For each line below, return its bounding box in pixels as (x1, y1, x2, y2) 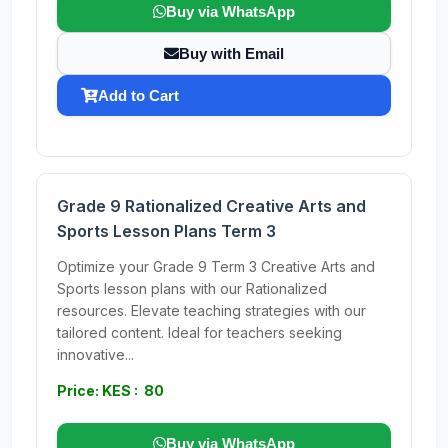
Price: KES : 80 (57, 382, 164, 399)
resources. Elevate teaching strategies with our (57, 302, 366, 319)
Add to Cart (98, 87, 179, 104)
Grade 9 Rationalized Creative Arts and (57, 196, 366, 216)
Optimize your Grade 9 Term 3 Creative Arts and (57, 258, 375, 275)
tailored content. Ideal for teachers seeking (57, 324, 342, 341)
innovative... (57, 346, 134, 363)
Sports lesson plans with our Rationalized (57, 280, 327, 297)
